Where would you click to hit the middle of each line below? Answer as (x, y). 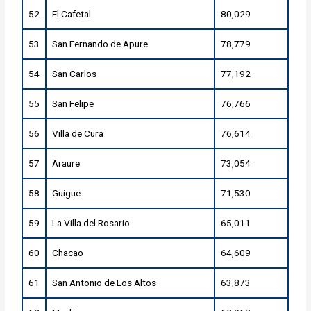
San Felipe (73, 104)
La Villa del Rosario (91, 223)
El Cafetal (72, 14)
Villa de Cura (78, 134)
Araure (66, 163)
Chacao (68, 253)
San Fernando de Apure (100, 44)
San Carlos (75, 74)
